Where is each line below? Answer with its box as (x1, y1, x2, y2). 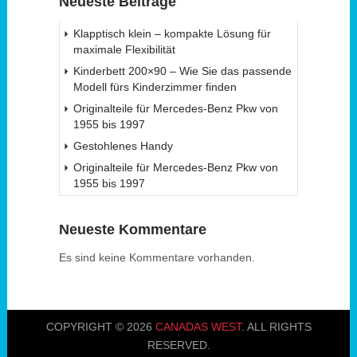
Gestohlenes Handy (73, 139, 173, 152)
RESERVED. (147, 338, 210, 351)
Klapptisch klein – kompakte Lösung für (73, 26, 271, 40)
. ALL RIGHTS (241, 320, 312, 333)
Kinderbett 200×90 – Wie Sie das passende (73, 64, 292, 77)
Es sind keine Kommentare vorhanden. (58, 250, 255, 264)
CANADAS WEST (155, 320, 241, 333)
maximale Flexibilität (73, 42, 175, 56)
